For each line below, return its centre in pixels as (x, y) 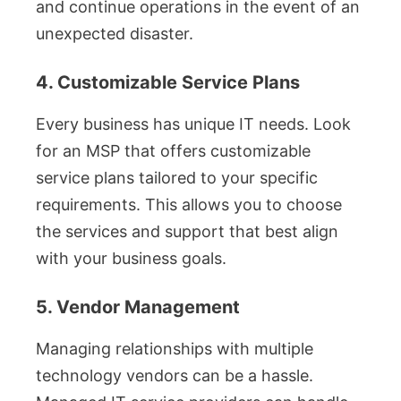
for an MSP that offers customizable (173, 151)
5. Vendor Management (138, 307)
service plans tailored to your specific (177, 178)
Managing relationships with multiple (175, 349)
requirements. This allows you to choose (189, 205)
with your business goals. (131, 259)
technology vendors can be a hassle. (175, 376)
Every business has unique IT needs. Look (193, 124)
